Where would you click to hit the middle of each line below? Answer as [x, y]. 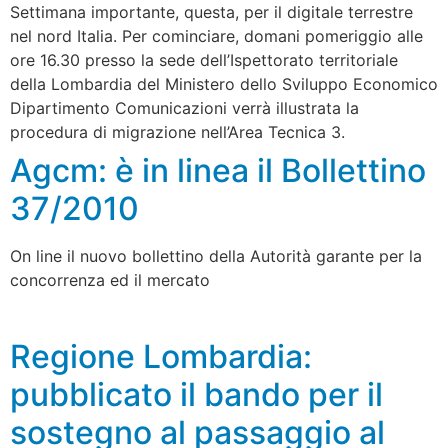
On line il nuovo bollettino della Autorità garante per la [216, 255]
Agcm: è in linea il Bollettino [218, 170]
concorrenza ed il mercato [110, 279]
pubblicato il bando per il [196, 395]
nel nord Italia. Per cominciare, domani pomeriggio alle [216, 35]
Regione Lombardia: [161, 357]
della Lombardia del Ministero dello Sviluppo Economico [224, 83]
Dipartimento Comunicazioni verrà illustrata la [184, 107]
